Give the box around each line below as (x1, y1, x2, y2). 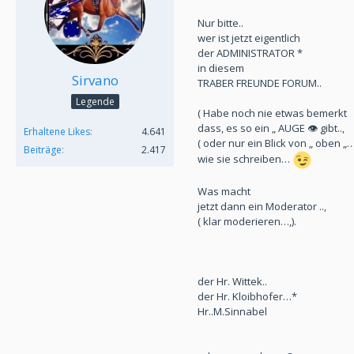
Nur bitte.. (198, 16, 243, 31)
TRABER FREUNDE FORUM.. (198, 76, 322, 91)
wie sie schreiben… (198, 152, 292, 167)
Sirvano (71, 71, 119, 90)
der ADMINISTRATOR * (198, 46, 303, 61)
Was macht (198, 184, 250, 199)
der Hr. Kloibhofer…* (198, 289, 297, 304)
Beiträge (24, 143, 62, 157)
